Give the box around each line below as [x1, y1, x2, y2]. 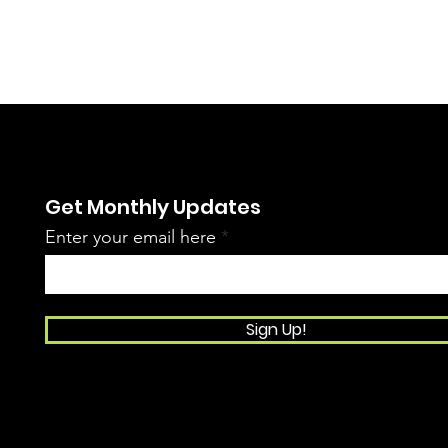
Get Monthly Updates [45, 192, 262, 221]
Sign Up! [246, 317, 308, 341]
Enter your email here [45, 225, 217, 248]
